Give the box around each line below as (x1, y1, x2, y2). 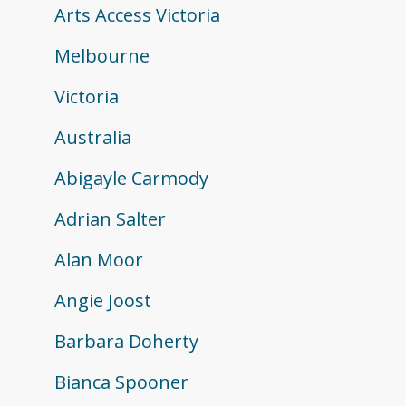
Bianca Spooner (54, 370, 188, 395)
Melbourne (54, 43, 150, 69)
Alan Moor (54, 247, 143, 273)
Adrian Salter (54, 207, 166, 232)
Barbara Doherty (54, 329, 198, 354)
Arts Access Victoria (54, 3, 220, 28)
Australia (54, 125, 131, 150)
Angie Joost (54, 288, 151, 314)
